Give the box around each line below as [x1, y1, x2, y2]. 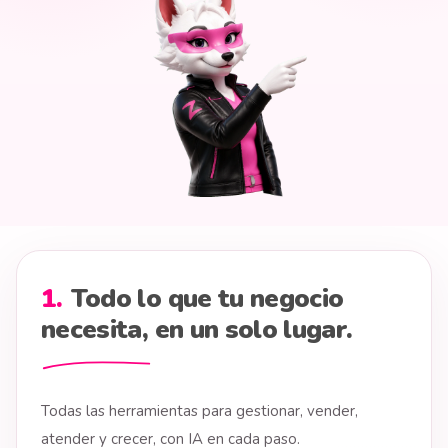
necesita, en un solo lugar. [41, 312, 353, 347]
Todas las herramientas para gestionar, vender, [41, 401, 358, 421]
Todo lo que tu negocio [70, 281, 344, 316]
